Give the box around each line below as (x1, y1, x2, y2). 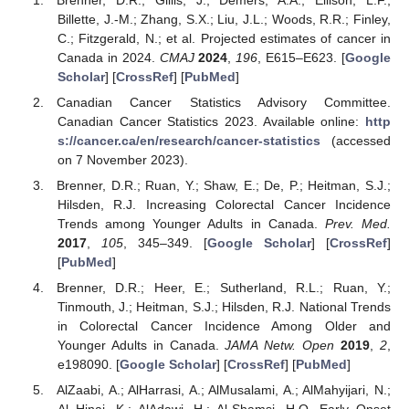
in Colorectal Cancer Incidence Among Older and (57, 319, 391, 334)
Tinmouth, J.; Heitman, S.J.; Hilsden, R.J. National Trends (57, 299, 391, 315)
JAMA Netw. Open (225, 338, 335, 353)
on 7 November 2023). (57, 152, 188, 167)
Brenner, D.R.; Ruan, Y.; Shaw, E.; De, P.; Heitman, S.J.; (57, 178, 391, 194)
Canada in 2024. (57, 49, 160, 65)
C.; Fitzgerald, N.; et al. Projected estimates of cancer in (57, 30, 391, 46)
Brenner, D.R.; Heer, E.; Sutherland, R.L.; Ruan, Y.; (57, 280, 391, 296)
